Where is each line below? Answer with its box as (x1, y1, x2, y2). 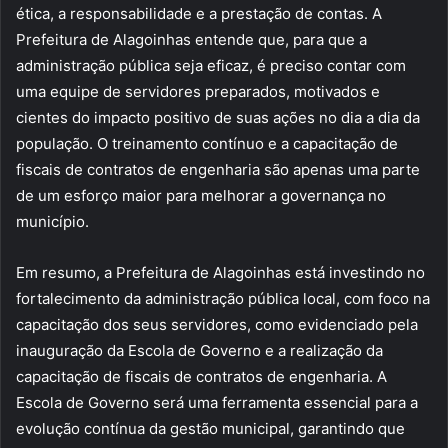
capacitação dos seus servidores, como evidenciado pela (16, 315, 418, 335)
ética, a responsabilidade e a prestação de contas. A (16, 4, 382, 24)
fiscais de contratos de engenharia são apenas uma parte (16, 160, 420, 180)
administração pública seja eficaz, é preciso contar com (16, 56, 406, 76)
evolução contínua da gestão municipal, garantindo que (16, 419, 405, 439)
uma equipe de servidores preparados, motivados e (16, 82, 380, 102)
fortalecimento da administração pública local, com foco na (16, 289, 430, 309)
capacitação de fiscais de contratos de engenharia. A (16, 367, 387, 387)
